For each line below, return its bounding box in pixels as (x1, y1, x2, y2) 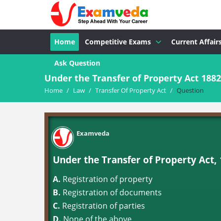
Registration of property (61, 174, 152, 184)
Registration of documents (61, 187, 162, 198)
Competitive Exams (85, 37, 151, 46)
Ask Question (54, 58, 100, 68)
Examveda (76, 129, 110, 138)
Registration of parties (60, 200, 145, 211)
